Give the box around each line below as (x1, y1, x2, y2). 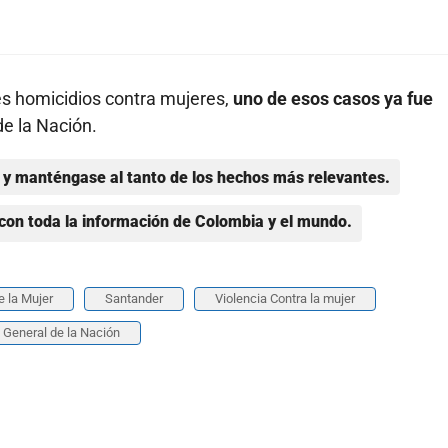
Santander (105, 291, 163, 307)
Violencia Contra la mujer (215, 291, 355, 307)
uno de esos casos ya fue (233, 88, 433, 110)
